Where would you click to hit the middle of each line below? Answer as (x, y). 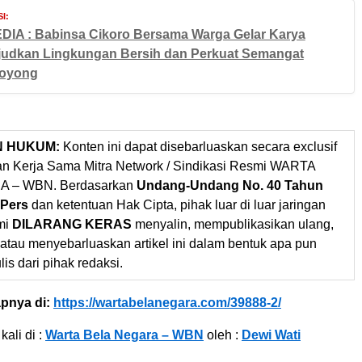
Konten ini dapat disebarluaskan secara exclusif (198, 147)
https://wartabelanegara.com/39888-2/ (167, 303)
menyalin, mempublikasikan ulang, (233, 224)
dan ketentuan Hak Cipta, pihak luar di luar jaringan (177, 205)
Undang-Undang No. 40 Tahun (230, 185)
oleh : (223, 335)
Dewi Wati (271, 335)
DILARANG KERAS (72, 224)
